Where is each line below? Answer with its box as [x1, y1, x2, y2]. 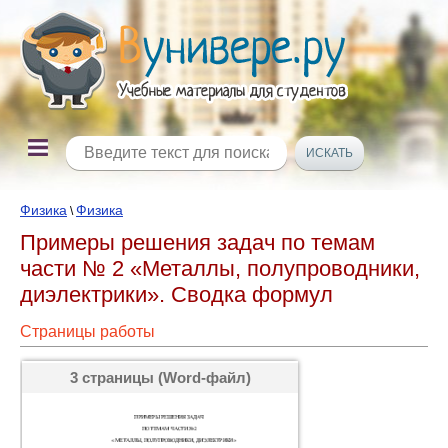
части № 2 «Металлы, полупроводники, [20, 256, 420, 281]
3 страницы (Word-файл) [69, 369, 251, 386]
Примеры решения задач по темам [20, 230, 375, 255]
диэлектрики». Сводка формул [20, 282, 333, 307]
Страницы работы [20, 323, 155, 340]
